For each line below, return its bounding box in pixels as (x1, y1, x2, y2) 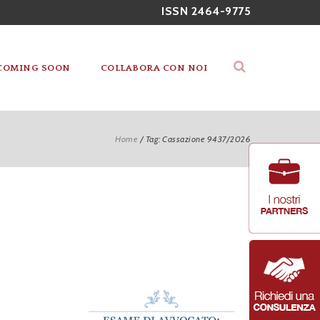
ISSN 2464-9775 (161, 4, 251, 18)
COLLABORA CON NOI (100, 63, 207, 73)
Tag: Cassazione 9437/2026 (145, 134, 251, 144)
